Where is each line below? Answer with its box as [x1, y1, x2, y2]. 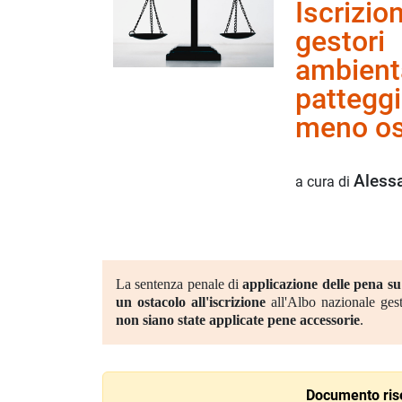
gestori [294, 24, 385, 59]
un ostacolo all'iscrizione [115, 294, 266, 310]
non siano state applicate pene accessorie [115, 312, 360, 328]
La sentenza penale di [115, 276, 243, 293]
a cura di [294, 173, 354, 191]
